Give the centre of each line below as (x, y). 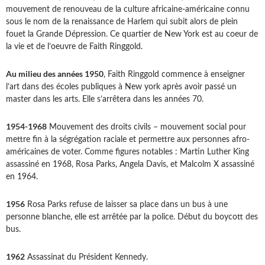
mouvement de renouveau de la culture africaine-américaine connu (128, 10)
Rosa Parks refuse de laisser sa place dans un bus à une (126, 205)
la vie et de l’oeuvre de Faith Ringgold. (74, 47)
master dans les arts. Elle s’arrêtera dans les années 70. (105, 100)
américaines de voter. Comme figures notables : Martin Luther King (127, 152)
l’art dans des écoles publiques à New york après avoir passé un (121, 87)
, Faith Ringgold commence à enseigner (174, 75)
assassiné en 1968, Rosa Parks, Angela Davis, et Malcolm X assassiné (130, 165)
